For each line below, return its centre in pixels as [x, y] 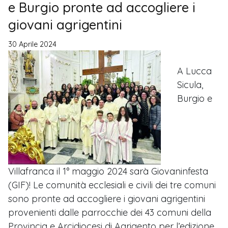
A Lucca [194, 71]
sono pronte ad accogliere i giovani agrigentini [107, 199]
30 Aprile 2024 [32, 45]
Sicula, [190, 85]
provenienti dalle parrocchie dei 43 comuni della [110, 213]
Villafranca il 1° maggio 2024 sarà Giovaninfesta [108, 172]
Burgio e [195, 99]
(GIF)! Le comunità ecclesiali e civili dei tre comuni [112, 185]
